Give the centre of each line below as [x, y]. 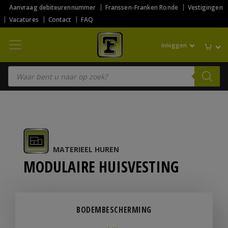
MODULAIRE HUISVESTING [101, 167]
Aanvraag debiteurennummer [52, 7]
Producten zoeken [38, 69]
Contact [60, 20]
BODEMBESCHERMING [114, 210]
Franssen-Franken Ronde [142, 7]
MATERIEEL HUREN [86, 149]
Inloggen [175, 45]
